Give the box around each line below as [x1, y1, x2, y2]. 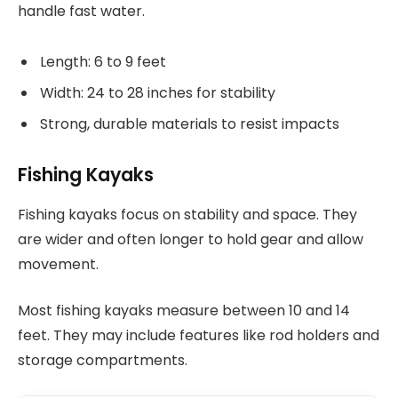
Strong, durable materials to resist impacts [40, 113, 339, 134]
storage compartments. [18, 350, 187, 371]
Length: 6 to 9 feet [40, 51, 166, 72]
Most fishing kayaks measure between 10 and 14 [18, 300, 350, 322]
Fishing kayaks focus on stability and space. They [18, 203, 357, 225]
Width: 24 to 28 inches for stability [40, 82, 275, 103]
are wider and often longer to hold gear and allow [18, 228, 363, 250]
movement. [18, 253, 99, 275]
